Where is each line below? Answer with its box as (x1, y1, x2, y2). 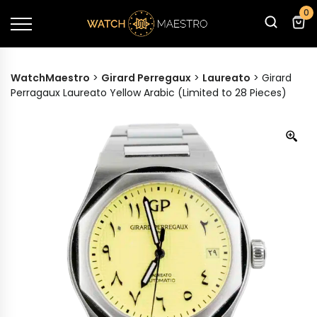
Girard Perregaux (101, 71, 191, 85)
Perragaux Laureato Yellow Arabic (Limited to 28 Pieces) (11, 86, 287, 100)
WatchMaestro (11, 71, 90, 85)
